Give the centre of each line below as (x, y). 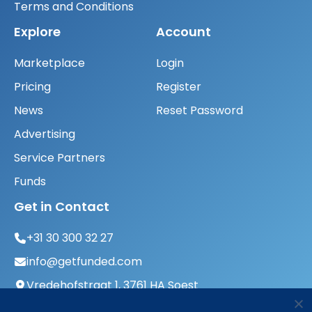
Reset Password (200, 111)
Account (184, 32)
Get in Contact (62, 207)
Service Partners (60, 158)
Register (179, 87)
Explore (37, 32)
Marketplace (49, 63)
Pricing (32, 87)
